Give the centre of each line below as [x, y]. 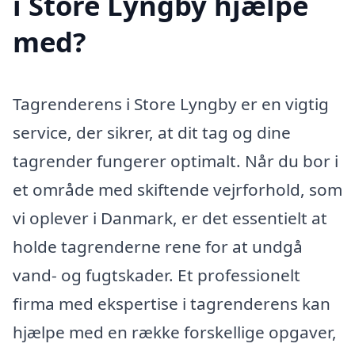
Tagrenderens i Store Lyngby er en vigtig [171, 103]
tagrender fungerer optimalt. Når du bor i [176, 160]
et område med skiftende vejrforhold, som [177, 189]
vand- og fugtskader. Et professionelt [157, 275]
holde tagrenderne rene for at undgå [158, 246]
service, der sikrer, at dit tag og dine [152, 132]
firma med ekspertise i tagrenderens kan [172, 303]
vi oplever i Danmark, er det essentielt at [170, 218]
